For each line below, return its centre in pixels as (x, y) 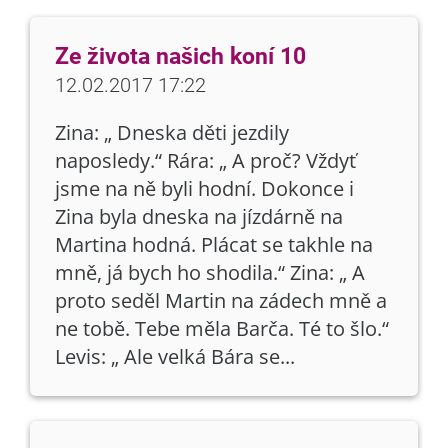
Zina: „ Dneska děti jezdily (172, 132)
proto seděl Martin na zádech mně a (221, 300)
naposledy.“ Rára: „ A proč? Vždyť (205, 160)
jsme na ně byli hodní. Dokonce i (204, 188)
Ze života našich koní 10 (180, 56)
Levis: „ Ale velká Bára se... (175, 356)
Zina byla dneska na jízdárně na (199, 216)
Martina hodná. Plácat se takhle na (214, 244)
